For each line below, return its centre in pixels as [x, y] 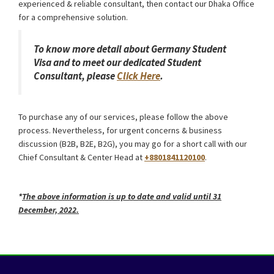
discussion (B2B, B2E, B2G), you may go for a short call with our [133, 144]
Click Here [139, 76]
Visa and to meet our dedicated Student [117, 63]
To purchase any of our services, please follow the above [123, 117]
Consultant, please [75, 76]
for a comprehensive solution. [73, 17]
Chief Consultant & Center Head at [81, 157]
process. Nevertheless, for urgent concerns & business [120, 131]
